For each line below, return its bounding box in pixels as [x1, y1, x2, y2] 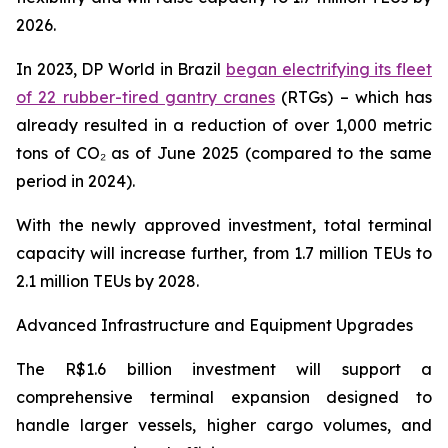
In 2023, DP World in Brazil [16, 59, 226, 79]
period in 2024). [16, 171, 135, 191]
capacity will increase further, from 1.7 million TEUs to [16, 243, 432, 263]
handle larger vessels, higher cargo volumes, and [16, 415, 432, 435]
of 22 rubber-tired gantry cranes [16, 87, 275, 107]
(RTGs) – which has [275, 87, 432, 107]
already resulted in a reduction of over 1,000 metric [16, 115, 432, 135]
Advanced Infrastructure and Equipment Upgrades [16, 315, 413, 335]
